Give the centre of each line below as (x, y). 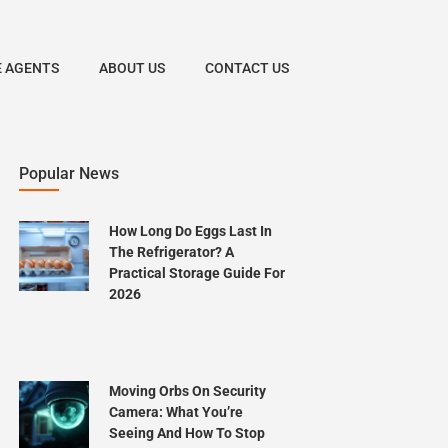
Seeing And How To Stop (187, 433)
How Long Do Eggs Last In (190, 231)
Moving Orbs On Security (187, 391)
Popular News (69, 173)
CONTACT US (247, 68)
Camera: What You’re (176, 412)
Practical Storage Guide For (197, 273)
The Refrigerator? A (171, 252)
